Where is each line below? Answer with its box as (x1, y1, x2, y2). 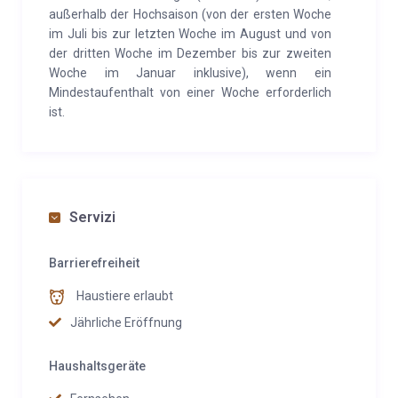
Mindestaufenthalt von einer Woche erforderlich (49, 85, 331, 99)
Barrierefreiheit (49, 256, 139, 270)
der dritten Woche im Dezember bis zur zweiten (49, 46, 331, 60)
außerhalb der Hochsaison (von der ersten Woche (49, 7, 331, 21)
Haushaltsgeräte (49, 359, 146, 373)
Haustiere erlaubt (74, 289, 173, 303)
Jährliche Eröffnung (70, 315, 182, 330)
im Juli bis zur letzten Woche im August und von (49, 27, 331, 41)
